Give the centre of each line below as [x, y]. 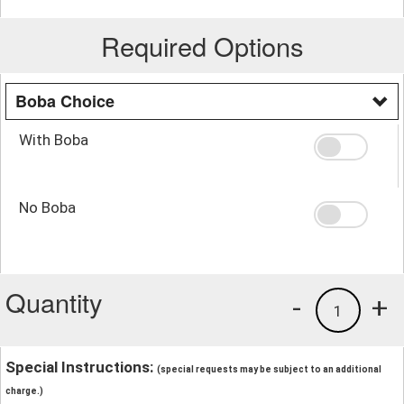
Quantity [54, 301]
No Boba [47, 207]
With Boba [54, 139]
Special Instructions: [81, 367]
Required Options [202, 45]
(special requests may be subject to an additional [269, 369]
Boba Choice [65, 101]
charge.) [24, 390]
